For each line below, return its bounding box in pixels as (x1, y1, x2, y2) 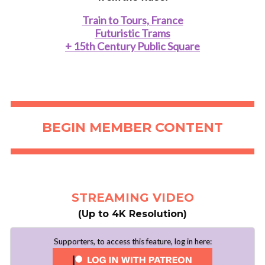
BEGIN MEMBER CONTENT (42, 119, 223, 135)
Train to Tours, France (82, 13, 183, 27)
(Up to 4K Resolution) (78, 208, 187, 219)
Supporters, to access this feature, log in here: (53, 236, 212, 246)
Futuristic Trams (95, 26, 170, 40)
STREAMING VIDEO (71, 190, 194, 205)
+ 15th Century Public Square (65, 39, 200, 53)
